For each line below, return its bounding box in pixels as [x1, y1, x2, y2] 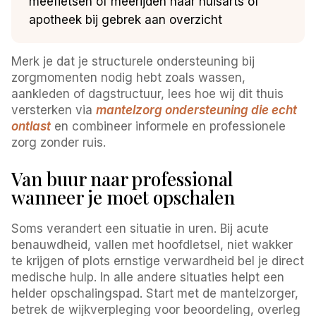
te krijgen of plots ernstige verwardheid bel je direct [11, 253, 305, 268]
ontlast [11, 119, 51, 133]
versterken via [11, 102, 97, 117]
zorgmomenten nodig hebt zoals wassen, [11, 70, 246, 85]
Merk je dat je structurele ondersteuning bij [11, 54, 255, 68]
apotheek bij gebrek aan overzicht [29, 12, 223, 27]
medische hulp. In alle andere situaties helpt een [11, 269, 285, 284]
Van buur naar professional [11, 166, 233, 191]
